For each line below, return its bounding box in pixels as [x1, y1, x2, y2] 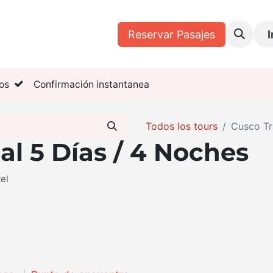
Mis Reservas [58, 27, 127, 41]
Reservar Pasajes [128, 27, 216, 41]
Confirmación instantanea [30, 78, 149, 90]
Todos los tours [146, 120, 218, 132]
